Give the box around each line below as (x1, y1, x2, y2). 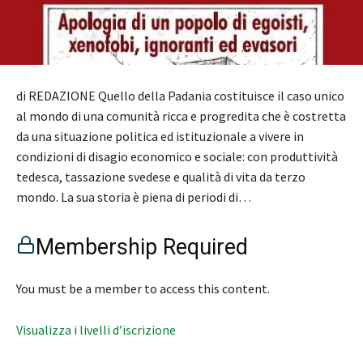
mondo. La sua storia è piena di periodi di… (16, 189, 251, 206)
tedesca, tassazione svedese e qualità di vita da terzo (16, 169, 305, 186)
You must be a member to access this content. (16, 280, 270, 297)
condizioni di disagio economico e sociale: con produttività (16, 148, 338, 165)
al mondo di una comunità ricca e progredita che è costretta (16, 108, 346, 125)
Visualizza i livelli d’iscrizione (16, 322, 176, 339)
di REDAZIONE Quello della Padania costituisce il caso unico (16, 88, 344, 105)
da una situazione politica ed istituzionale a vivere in (16, 128, 304, 145)
